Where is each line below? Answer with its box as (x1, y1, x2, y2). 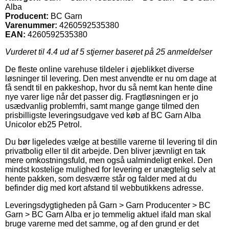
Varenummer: (5, 20, 57, 30)
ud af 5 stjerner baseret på (58, 47, 156, 56)
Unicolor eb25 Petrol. (5, 120, 82, 129)
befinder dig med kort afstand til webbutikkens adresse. (5, 183, 203, 192)
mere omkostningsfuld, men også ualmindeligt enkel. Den (5, 155, 213, 165)
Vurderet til (5, 47, 47, 56)
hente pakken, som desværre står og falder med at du (5, 174, 197, 183)
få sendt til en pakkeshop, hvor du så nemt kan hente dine (5, 83, 213, 92)
